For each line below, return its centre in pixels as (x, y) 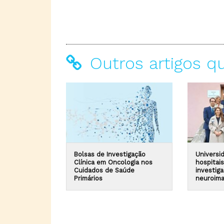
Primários (88, 178)
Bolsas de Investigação (110, 154)
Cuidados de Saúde (104, 170)
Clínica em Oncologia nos (113, 162)
